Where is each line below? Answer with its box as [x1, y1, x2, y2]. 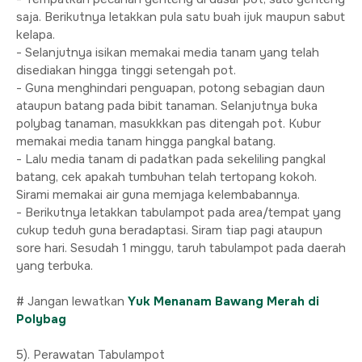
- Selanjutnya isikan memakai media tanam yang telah [16, 44, 319, 61]
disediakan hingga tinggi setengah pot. [16, 61, 236, 78]
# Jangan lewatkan [16, 293, 128, 309]
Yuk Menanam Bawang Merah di [128, 293, 319, 309]
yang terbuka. [16, 257, 93, 274]
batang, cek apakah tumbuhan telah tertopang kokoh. [16, 168, 317, 185]
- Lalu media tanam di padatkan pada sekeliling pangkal [16, 150, 326, 167]
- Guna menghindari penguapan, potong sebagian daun [16, 79, 325, 96]
